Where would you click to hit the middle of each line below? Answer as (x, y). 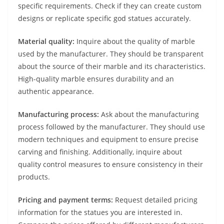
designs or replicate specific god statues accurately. (104, 18)
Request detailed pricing (155, 200)
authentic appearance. (56, 91)
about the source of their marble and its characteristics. (112, 66)
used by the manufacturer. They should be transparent (111, 54)
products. (34, 177)
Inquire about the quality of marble (136, 41)
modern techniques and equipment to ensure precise (108, 139)
